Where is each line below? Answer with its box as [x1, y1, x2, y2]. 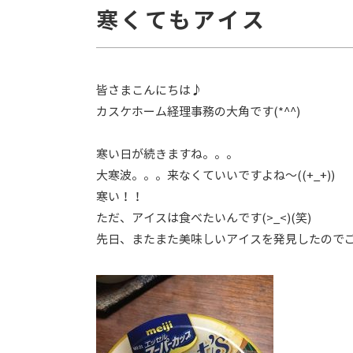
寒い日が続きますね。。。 [96, 147, 238, 162]
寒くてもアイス [96, 6, 266, 35]
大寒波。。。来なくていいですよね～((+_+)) [96, 168, 335, 183]
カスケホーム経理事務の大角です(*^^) [96, 104, 300, 119]
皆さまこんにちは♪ [96, 83, 203, 98]
